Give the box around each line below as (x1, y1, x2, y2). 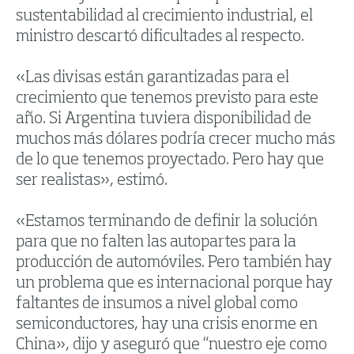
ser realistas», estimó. (16, 173, 168, 190)
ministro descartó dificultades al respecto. (16, 29, 304, 46)
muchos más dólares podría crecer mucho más (16, 132, 335, 149)
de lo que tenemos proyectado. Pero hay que (16, 153, 324, 169)
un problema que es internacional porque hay (16, 276, 333, 292)
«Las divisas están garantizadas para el (16, 70, 289, 87)
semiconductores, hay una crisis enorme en (16, 317, 318, 333)
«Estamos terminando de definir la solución (16, 214, 318, 231)
